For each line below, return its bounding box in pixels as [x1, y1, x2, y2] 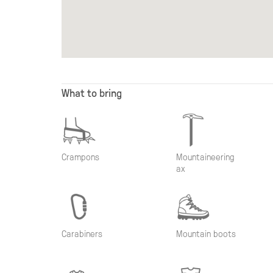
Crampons [61, 151, 99, 163]
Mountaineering [176, 151, 235, 163]
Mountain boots [176, 227, 236, 240]
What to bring [61, 85, 122, 101]
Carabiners [61, 227, 102, 240]
